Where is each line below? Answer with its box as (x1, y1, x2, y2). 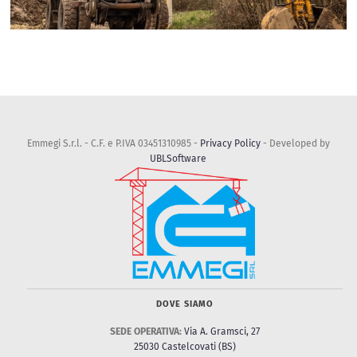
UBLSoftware (150, 155, 207, 165)
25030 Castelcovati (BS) (133, 343, 236, 353)
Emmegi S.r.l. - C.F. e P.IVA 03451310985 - (26, 139, 200, 150)
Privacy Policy (199, 139, 261, 150)
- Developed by (260, 139, 330, 150)
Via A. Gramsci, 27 (183, 328, 260, 338)
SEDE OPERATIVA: (109, 328, 182, 338)
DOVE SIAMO (155, 300, 214, 309)
